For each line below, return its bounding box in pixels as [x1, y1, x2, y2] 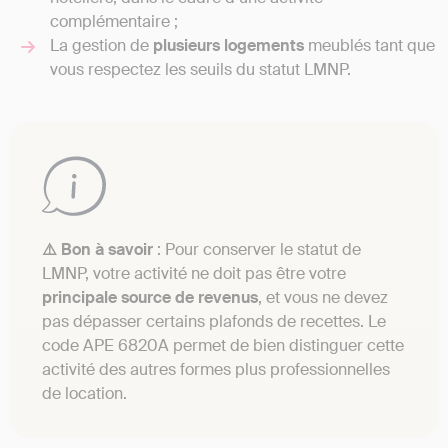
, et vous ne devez [258, 287, 388, 309]
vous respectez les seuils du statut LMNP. [50, 59, 351, 81]
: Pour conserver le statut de [153, 239, 361, 261]
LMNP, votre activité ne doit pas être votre [42, 263, 346, 285]
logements [224, 35, 304, 57]
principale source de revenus [42, 287, 258, 309]
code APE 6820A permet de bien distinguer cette [42, 335, 404, 357]
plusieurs [153, 35, 220, 57]
